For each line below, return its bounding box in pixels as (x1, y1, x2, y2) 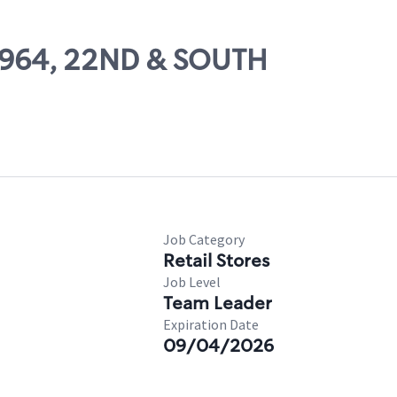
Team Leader (163, 292, 272, 315)
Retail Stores (163, 249, 269, 272)
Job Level (163, 273, 221, 291)
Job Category (163, 230, 245, 248)
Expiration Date (163, 315, 259, 333)
